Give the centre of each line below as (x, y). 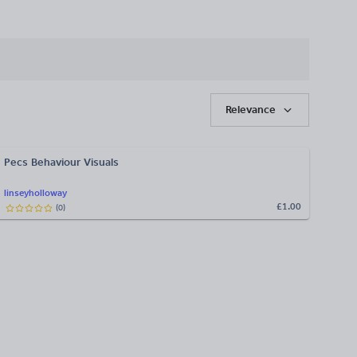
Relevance (251, 110)
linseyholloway (35, 193)
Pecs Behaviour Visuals (61, 163)
